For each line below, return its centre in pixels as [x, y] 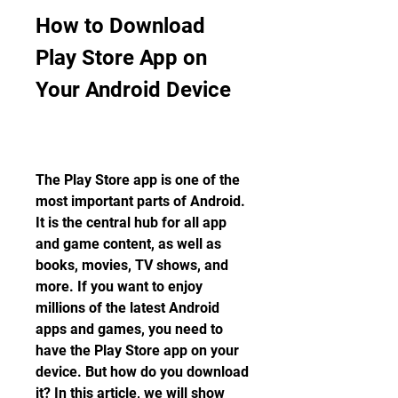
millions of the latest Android [127, 308]
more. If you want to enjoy [119, 287]
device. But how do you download [142, 372]
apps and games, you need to [129, 329]
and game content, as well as [128, 244]
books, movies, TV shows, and [132, 265]
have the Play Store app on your [137, 350]
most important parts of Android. [140, 201]
